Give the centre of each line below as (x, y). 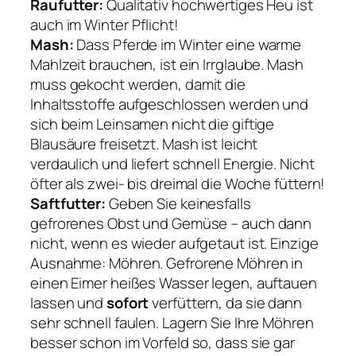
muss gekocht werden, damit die (138, 84)
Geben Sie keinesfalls (178, 203)
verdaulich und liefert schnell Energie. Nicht (172, 163)
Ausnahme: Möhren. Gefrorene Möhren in (167, 263)
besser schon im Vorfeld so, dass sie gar (163, 342)
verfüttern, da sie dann (225, 302)
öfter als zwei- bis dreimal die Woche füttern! (178, 183)
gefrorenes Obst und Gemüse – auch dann (171, 223)
